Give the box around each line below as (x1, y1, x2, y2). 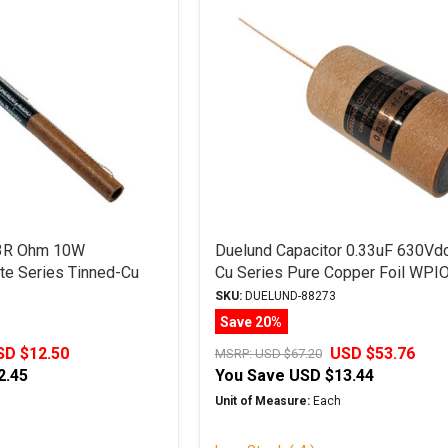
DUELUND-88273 (241, 289, 336, 303)
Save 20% (220, 313, 283, 330)
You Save (214, 366, 285, 385)
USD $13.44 (288, 366, 374, 385)
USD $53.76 (329, 344, 415, 363)
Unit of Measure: (214, 394, 310, 408)
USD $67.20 (254, 346, 322, 361)
